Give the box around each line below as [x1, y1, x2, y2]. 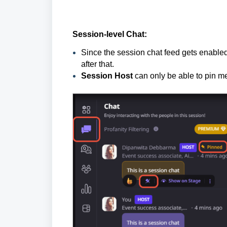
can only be [135, 71, 176, 81]
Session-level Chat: [72, 30, 147, 39]
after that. [81, 60, 114, 69]
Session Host [81, 71, 135, 81]
